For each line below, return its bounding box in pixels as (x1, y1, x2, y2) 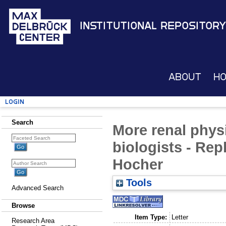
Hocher (112, 155, 163, 173)
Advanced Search (12, 184, 64, 192)
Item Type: (134, 213, 167, 221)
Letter (172, 213, 189, 221)
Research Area (12, 217, 54, 224)
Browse (12, 202, 35, 209)
